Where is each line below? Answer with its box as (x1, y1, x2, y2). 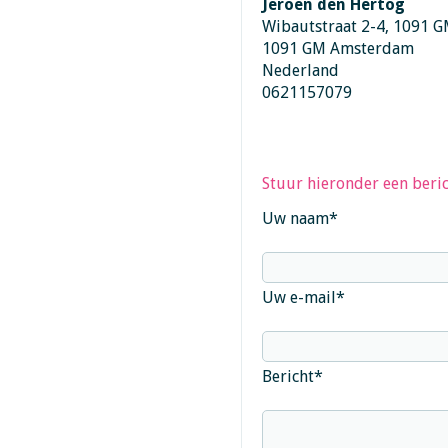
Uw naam (261, 209, 329, 228)
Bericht (261, 367, 314, 386)
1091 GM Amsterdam (261, 39, 414, 58)
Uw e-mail (261, 288, 336, 307)
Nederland (261, 61, 339, 80)
